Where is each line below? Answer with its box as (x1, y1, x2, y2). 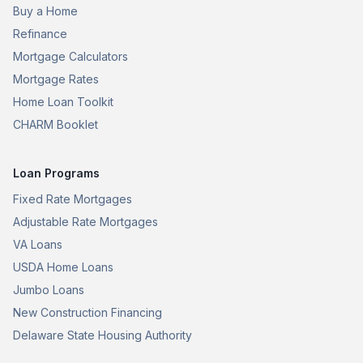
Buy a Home (13, 3, 78, 18)
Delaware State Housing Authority (13, 327, 192, 342)
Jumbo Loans (13, 282, 84, 297)
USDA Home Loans (13, 259, 113, 274)
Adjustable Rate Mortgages (13, 214, 158, 228)
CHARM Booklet (13, 117, 98, 131)
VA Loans (13, 237, 62, 251)
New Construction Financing (13, 305, 162, 319)
